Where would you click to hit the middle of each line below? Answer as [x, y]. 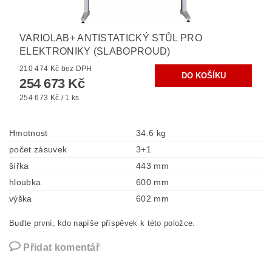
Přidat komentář [62, 248]
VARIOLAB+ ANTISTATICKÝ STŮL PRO [111, 38]
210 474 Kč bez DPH [76, 69]
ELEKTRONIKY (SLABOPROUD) [95, 52]
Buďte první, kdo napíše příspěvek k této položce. [102, 223]
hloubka [25, 182]
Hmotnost [29, 133]
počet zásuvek [38, 150]
